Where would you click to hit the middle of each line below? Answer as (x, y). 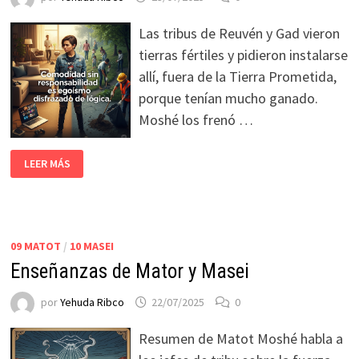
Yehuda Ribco (92, 303)
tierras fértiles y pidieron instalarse (243, 54)
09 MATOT (35, 246)
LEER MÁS (47, 164)
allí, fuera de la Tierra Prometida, (237, 76)
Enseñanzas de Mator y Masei (129, 271)
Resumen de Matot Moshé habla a (240, 338)
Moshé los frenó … (196, 119)
